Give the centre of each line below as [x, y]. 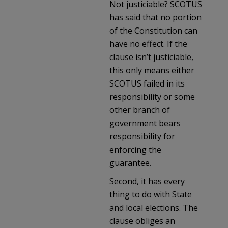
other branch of [140, 110]
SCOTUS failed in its [147, 83]
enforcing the [135, 149]
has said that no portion [155, 17]
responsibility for [142, 136]
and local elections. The [154, 207]
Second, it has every [147, 181]
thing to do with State [151, 194]
